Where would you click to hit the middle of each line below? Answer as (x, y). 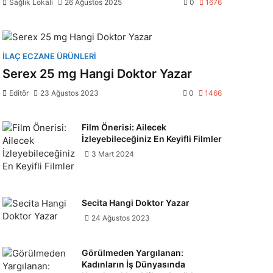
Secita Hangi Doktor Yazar (135, 203)
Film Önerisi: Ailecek (124, 127)
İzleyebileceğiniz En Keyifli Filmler (151, 139)
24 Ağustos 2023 (120, 218)
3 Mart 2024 (112, 154)
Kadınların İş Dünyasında (133, 264)
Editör (19, 93)
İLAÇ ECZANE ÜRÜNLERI (49, 56)
